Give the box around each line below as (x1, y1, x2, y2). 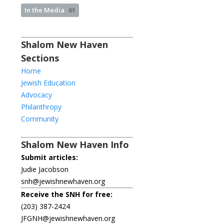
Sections (21, 51, 59, 64)
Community (21, 113, 58, 123)
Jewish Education (21, 77, 75, 87)
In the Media (24, 5, 64, 14)
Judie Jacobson (21, 164, 68, 174)
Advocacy (21, 89, 52, 99)
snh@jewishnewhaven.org (21, 176, 105, 186)
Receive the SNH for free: (21, 189, 112, 199)
